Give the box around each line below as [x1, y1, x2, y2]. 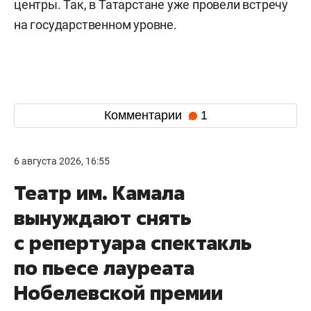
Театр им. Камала [14, 179, 185, 205]
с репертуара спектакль [14, 229, 252, 255]
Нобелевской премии [14, 279, 223, 305]
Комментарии [103, 108, 185, 123]
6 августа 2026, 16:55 [14, 155, 110, 167]
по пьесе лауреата [14, 254, 194, 280]
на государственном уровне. [14, 17, 177, 32]
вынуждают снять [14, 204, 192, 230]
